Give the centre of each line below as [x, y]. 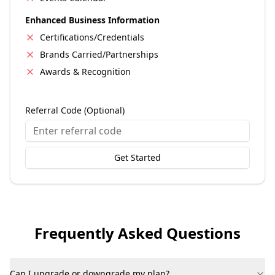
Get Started [137, 157]
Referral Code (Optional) [75, 110]
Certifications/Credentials [92, 37]
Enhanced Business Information [92, 20]
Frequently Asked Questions [137, 233]
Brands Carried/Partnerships [99, 54]
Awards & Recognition [85, 72]
